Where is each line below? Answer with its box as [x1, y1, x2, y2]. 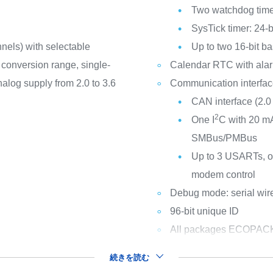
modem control [191, 169, 255, 180]
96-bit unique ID [169, 206, 239, 216]
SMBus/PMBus [191, 133, 257, 143]
